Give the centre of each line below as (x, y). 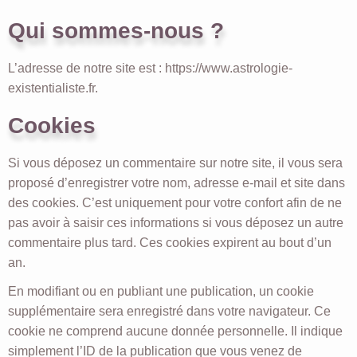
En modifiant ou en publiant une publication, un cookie (161, 291)
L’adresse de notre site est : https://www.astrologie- (150, 68)
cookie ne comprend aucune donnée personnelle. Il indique (175, 331)
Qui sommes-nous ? (116, 30)
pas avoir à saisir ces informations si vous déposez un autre (176, 222)
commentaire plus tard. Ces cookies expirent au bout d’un (170, 242)
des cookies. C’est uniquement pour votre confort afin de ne (175, 202)
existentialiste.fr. (53, 88)
